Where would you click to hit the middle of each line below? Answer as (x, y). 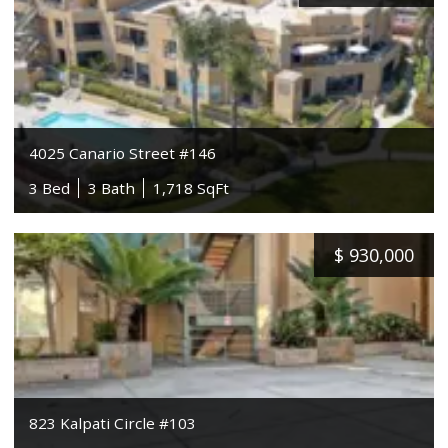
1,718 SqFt (191, 187)
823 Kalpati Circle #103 (113, 422)
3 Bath (112, 187)
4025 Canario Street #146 (123, 152)
